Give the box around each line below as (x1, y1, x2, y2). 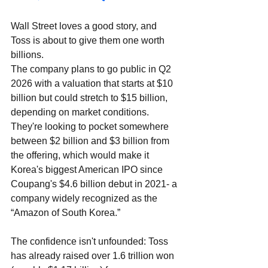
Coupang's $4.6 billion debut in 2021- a (11, 179, 179, 190)
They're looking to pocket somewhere (11, 121, 171, 132)
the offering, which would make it (11, 150, 151, 161)
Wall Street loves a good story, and (11, 21, 159, 32)
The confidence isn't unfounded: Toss (11, 236, 170, 247)
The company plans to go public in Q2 (11, 64, 173, 75)
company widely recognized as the (11, 193, 160, 204)
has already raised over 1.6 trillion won (11, 251, 176, 261)
